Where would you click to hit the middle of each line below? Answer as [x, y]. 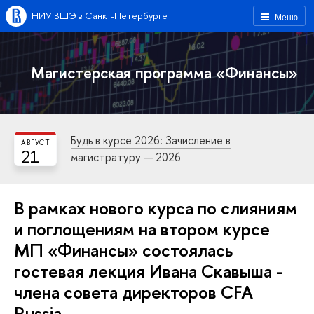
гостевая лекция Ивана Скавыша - [148, 271]
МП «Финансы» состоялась [123, 250]
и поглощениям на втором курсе [142, 229]
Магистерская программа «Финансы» [165, 73]
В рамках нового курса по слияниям [156, 208]
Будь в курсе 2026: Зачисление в [151, 140]
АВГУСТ [35, 143]
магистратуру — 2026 [126, 157]
